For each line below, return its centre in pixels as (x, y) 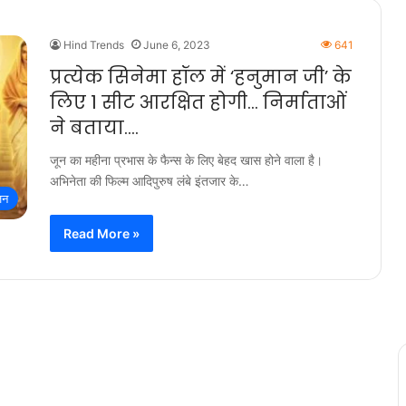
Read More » (101, 233)
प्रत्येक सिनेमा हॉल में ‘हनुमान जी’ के (201, 77)
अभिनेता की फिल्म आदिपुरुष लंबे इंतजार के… (150, 181)
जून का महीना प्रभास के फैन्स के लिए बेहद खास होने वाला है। (186, 160)
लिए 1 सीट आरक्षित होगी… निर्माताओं (198, 102)
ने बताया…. (94, 128)
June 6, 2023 (177, 45)
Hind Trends (94, 45)
